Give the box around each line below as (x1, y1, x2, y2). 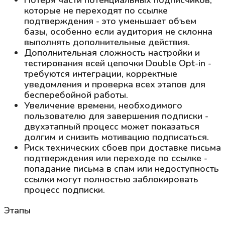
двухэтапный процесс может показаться (24, 120, 199, 133)
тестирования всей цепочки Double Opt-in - (24, 57, 211, 69)
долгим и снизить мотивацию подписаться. (24, 131, 209, 143)
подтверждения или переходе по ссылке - (24, 152, 207, 164)
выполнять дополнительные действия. (24, 36, 190, 48)
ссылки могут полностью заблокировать (24, 173, 198, 185)
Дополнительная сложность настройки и (24, 46, 200, 59)
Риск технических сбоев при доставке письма (24, 141, 221, 154)
